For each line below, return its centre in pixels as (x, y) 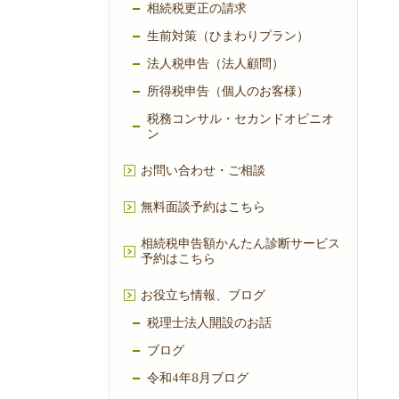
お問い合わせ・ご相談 (203, 171)
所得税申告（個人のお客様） (228, 92)
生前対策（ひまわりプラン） (228, 37)
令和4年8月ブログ (198, 379)
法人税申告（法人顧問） (216, 64)
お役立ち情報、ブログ (203, 296)
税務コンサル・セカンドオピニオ (240, 119)
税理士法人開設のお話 (209, 323)
